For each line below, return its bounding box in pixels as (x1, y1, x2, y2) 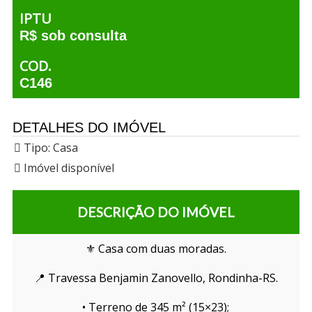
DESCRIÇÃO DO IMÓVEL (77, 204, 235, 221)
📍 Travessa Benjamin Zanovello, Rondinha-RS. (33, 270, 278, 286)
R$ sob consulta (19, 28, 127, 44)
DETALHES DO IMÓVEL (12, 120, 166, 136)
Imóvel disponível (20, 160, 114, 176)
